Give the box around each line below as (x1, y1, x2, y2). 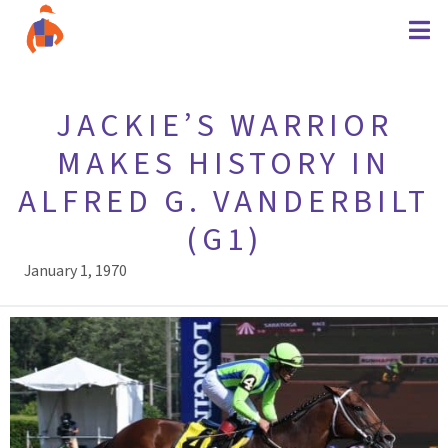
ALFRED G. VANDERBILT (18, 179, 430, 225)
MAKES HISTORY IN (57, 141, 391, 187)
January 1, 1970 (24, 260, 127, 282)
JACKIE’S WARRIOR (55, 103, 393, 149)
